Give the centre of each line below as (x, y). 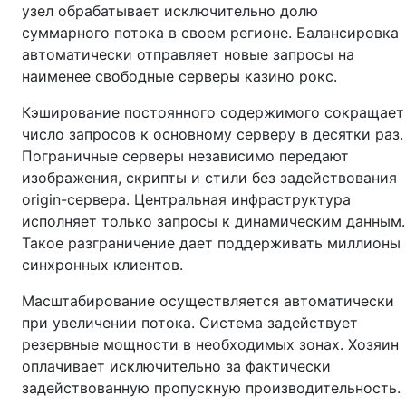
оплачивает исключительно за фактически (176, 366)
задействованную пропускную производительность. (211, 388)
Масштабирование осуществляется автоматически (208, 301)
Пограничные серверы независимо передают (185, 156)
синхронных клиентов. (102, 265)
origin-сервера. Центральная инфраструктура (186, 199)
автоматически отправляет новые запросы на (188, 54)
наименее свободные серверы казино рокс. (179, 76)
